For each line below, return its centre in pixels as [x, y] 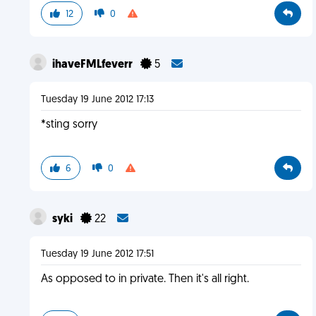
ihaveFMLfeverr [93, 65]
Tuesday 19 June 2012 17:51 [97, 254]
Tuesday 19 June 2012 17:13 [97, 100]
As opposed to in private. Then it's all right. [145, 279]
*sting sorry [69, 125]
